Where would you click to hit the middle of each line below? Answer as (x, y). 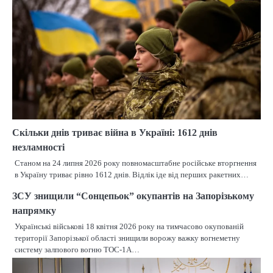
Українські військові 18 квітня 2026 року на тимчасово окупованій (129, 227)
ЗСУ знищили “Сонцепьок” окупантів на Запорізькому (133, 196)
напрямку (34, 211)
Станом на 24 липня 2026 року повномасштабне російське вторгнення (136, 163)
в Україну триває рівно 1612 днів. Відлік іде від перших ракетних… (132, 175)
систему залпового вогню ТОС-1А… (77, 250)
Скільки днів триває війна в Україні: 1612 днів (115, 133)
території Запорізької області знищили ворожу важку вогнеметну (127, 238)
